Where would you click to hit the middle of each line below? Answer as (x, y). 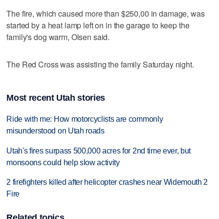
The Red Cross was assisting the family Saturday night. (100, 65)
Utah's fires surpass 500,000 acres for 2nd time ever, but (99, 151)
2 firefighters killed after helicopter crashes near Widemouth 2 (107, 182)
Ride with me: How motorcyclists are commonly (85, 119)
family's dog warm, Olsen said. (58, 37)
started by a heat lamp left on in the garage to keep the (98, 25)
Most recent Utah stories (56, 98)
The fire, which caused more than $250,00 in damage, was (106, 14)
